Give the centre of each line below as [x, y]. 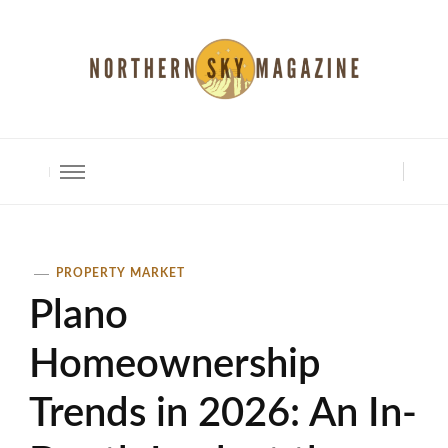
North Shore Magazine [165, 128]
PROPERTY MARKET [120, 273]
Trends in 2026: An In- [223, 414]
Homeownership [175, 365]
